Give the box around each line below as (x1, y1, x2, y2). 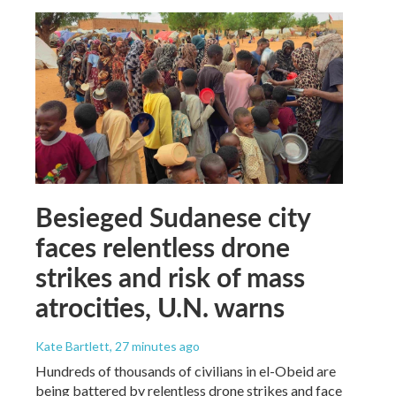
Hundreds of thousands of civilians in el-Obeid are (35, 362, 336, 379)
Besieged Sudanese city (35, 198, 310, 235)
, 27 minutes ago (110, 339, 200, 354)
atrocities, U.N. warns (35, 288, 285, 325)
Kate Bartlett (35, 339, 110, 354)
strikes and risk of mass (35, 258, 305, 295)
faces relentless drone (35, 228, 290, 265)
